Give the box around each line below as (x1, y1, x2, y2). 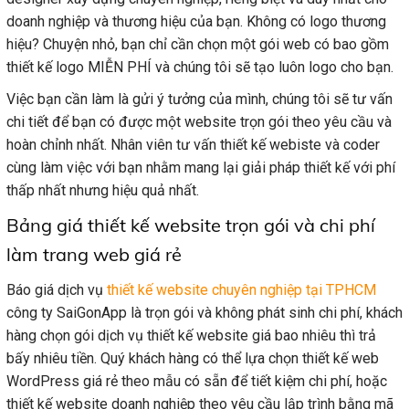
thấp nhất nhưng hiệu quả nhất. (6, 182, 199, 200)
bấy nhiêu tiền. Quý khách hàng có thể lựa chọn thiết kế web (6, 350, 379, 368)
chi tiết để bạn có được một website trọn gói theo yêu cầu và (6, 113, 392, 131)
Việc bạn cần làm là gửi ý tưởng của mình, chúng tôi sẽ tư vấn (6, 90, 393, 109)
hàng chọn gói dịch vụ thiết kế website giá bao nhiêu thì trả (6, 327, 376, 345)
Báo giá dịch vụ (6, 281, 107, 299)
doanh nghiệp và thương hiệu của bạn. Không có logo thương (6, 13, 386, 31)
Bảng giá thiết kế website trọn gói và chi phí (6, 214, 375, 237)
